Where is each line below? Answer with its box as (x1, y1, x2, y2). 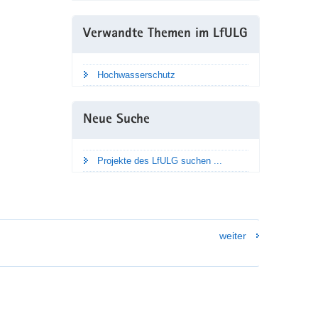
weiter (219, 230, 246, 241)
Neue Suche (82, 113, 150, 127)
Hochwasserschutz (97, 69, 175, 80)
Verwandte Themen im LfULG (82, 27, 248, 41)
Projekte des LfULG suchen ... (97, 155, 222, 166)
